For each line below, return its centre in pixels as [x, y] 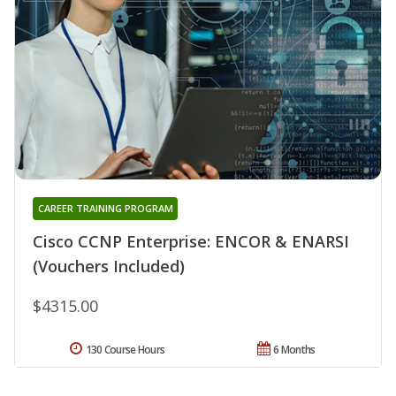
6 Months [294, 349]
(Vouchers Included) [109, 266]
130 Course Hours [125, 349]
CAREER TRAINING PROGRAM [105, 208]
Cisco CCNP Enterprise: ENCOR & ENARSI [191, 241]
